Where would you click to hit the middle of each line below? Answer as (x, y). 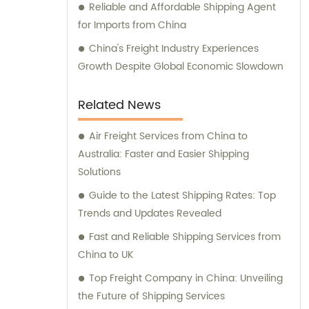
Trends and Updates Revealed (150, 214)
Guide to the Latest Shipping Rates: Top (182, 196)
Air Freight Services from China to (168, 137)
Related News (119, 106)
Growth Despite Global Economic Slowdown (181, 67)
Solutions (99, 172)
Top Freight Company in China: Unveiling (186, 279)
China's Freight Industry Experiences (174, 49)
